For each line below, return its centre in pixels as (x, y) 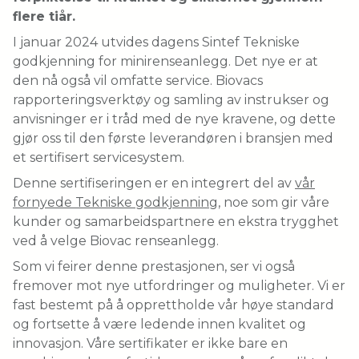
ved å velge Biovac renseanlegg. (116, 240)
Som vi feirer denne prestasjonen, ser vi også (154, 266)
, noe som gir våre (274, 202)
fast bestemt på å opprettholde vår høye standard (173, 305)
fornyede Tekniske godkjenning (115, 202)
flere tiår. (44, 16)
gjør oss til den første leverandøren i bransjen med (173, 138)
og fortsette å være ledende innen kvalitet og (159, 324)
